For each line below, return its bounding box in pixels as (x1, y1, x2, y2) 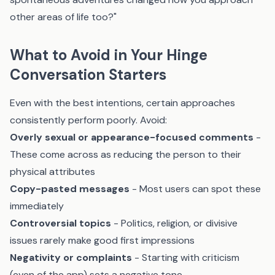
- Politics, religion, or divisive (111, 217, 238, 230)
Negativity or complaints (10, 251, 132, 264)
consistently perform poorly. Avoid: (10, 114, 167, 126)
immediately (10, 199, 64, 212)
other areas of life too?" (10, 10, 117, 23)
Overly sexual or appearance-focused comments (10, 131, 254, 144)
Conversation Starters (10, 65, 166, 84)
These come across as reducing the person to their (10, 148, 241, 161)
